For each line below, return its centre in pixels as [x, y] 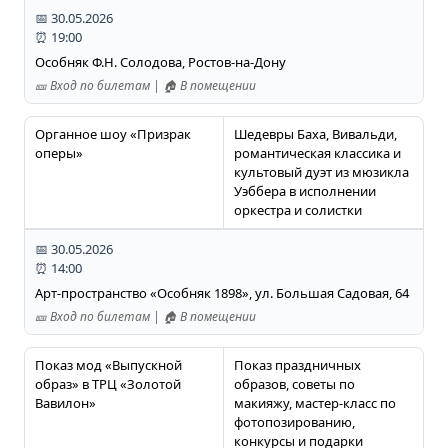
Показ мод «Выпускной [108, 365]
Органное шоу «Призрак [112, 134]
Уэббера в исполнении [304, 191]
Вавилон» [65, 403]
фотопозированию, [294, 422]
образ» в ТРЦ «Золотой [107, 384]
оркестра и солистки [297, 210]
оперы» [58, 153]
